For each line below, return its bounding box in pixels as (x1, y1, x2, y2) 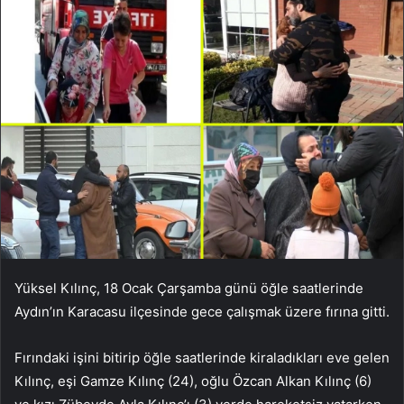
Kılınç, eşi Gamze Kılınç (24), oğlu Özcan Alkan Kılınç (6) (14, 372, 372, 390)
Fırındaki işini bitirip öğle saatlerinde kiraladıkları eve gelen (14, 348, 390, 366)
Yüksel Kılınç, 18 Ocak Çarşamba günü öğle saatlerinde (14, 279, 363, 297)
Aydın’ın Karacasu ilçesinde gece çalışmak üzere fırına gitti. (14, 302, 390, 320)
